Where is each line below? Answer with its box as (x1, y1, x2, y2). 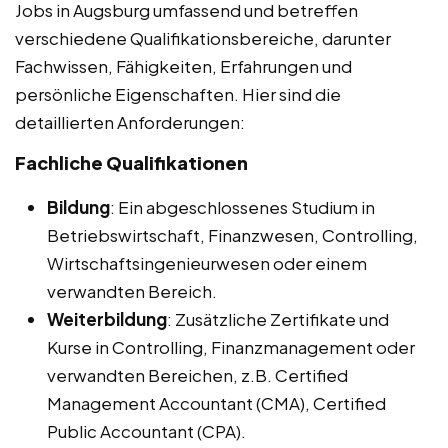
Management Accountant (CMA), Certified (47, 391, 386, 414)
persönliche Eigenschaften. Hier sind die (15, 82, 341, 105)
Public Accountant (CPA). (47, 419, 246, 442)
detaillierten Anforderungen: (15, 110, 245, 133)
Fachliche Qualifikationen (15, 150, 248, 174)
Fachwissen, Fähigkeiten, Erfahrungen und (15, 54, 352, 77)
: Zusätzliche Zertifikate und (167, 307, 389, 330)
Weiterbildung (47, 307, 167, 330)
